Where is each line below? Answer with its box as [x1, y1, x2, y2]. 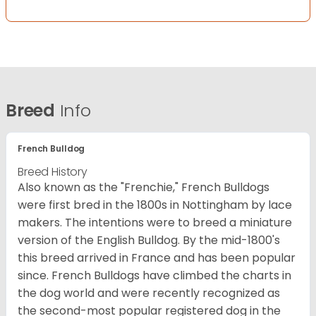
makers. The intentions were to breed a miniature [18, 214, 292, 231]
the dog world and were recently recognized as [18, 284, 280, 301]
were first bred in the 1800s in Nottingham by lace [18, 196, 292, 213]
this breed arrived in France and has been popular [18, 249, 296, 266]
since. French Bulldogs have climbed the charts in [18, 267, 291, 284]
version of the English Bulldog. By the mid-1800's [18, 231, 280, 248]
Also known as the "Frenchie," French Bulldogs [18, 178, 269, 195]
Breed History [18, 163, 87, 180]
